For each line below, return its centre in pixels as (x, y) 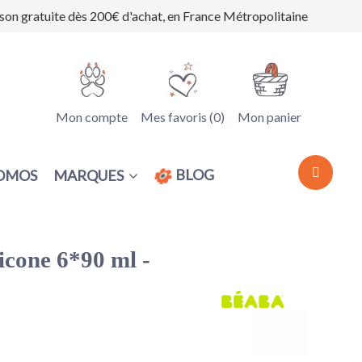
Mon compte (91, 117)
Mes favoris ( (177, 117)
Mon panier (269, 117)
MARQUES (90, 175)
